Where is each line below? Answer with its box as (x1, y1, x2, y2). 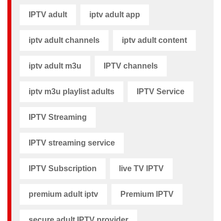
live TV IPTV (119, 164, 164, 173)
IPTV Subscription (29, 164, 97, 173)
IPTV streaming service (29, 138, 115, 147)
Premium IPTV (120, 189, 174, 198)
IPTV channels (104, 61, 158, 70)
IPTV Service (137, 87, 184, 96)
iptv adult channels (29, 36, 100, 44)
